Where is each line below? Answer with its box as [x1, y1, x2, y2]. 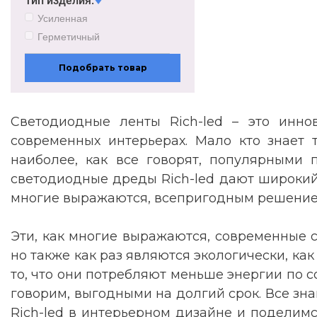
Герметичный [38, 30, 100, 42]
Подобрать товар [58, 62, 147, 74]
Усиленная [38, 12, 88, 24]
